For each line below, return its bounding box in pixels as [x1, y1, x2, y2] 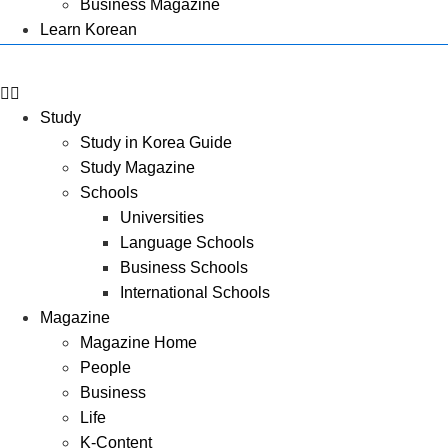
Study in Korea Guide [80, 133, 232, 151]
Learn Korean [40, 20, 137, 38]
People [80, 358, 131, 376]
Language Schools [120, 233, 254, 251]
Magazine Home [80, 333, 197, 351]
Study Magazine [80, 158, 195, 176]
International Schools [120, 283, 270, 301]
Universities [120, 208, 204, 226]
